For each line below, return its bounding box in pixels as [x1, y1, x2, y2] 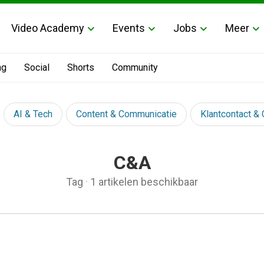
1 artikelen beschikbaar [90, 176, 198, 188]
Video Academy [11, 21, 84, 34]
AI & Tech [14, 108, 52, 120]
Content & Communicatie [76, 108, 177, 120]
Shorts [67, 62, 94, 73]
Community [112, 62, 158, 73]
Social [24, 62, 49, 73]
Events [113, 21, 145, 34]
